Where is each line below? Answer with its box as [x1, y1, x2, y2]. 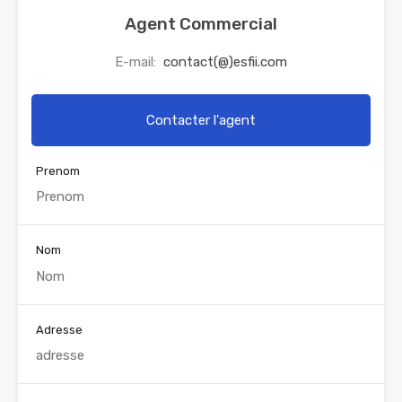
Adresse [36, 322, 83, 336]
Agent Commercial [125, 13, 277, 34]
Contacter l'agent [146, 111, 256, 128]
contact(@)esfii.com [163, 53, 287, 70]
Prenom [36, 163, 80, 178]
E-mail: [115, 53, 160, 70]
